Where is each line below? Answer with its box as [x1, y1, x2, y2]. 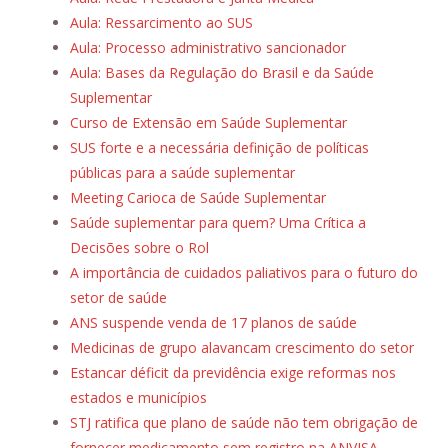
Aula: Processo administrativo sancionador [70, 38, 346, 58]
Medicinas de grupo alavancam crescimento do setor [70, 338, 414, 358]
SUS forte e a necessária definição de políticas [70, 138, 369, 158]
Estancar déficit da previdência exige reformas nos [70, 363, 396, 383]
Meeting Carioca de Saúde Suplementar [70, 188, 326, 208]
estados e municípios [70, 388, 207, 408]
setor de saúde [70, 288, 167, 308]
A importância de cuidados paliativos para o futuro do [70, 263, 418, 283]
